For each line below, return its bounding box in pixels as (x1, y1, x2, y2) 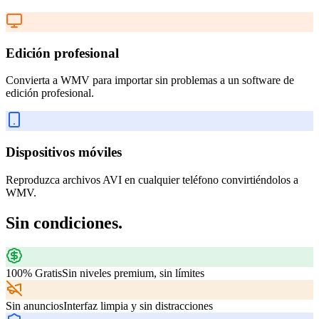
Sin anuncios (6, 299, 63, 312)
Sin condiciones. (6, 213, 122, 232)
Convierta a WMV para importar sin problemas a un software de (6, 74, 294, 87)
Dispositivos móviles (6, 145, 122, 160)
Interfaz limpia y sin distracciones (63, 299, 213, 312)
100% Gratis (6, 266, 62, 279)
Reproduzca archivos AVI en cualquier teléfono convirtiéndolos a (6, 173, 298, 186)
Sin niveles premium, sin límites (62, 266, 204, 279)
